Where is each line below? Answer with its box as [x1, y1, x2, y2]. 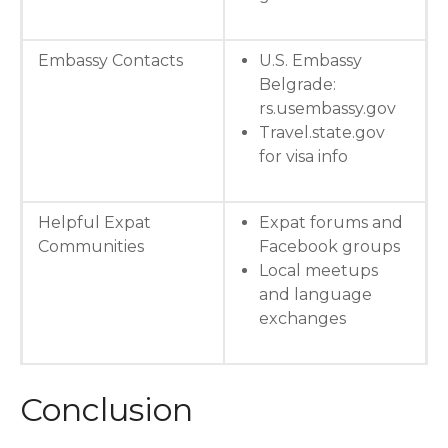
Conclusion [20, 389, 193, 429]
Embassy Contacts [38, 50, 183, 70]
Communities [38, 236, 144, 256]
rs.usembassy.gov [259, 98, 397, 118]
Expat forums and [259, 212, 404, 232]
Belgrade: [259, 74, 337, 94]
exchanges [259, 308, 347, 328]
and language [259, 284, 373, 304]
